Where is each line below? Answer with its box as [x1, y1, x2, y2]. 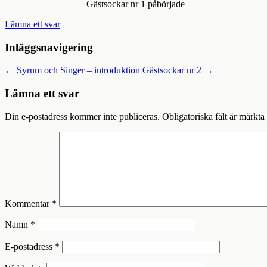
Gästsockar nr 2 [142, 65, 204, 76]
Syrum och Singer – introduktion [14, 65, 140, 76]
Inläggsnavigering [5, 41, 93, 54]
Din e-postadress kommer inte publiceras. [5, 111, 160, 122]
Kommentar [5, 198, 52, 209]
